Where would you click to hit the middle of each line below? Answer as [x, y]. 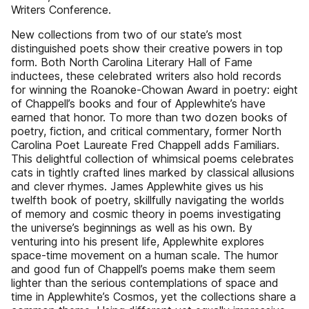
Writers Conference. [61, 10]
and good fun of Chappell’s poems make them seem [143, 269]
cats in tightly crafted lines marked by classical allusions [153, 172]
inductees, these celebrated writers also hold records [146, 76]
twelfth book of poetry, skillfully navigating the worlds [148, 200]
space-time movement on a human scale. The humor [144, 255]
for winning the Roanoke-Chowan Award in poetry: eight [154, 90]
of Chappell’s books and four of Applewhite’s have [138, 103]
